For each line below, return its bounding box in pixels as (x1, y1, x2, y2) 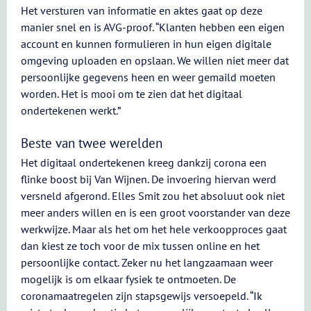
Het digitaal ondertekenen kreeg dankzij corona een (21, 155, 267, 169)
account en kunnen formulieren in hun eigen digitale (21, 37, 271, 51)
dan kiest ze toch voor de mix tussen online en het (21, 239, 260, 253)
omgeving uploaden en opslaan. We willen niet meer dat (21, 53, 289, 67)
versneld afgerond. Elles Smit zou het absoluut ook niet (21, 189, 285, 203)
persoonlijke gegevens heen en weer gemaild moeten (21, 70, 276, 84)
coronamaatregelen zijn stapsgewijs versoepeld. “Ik (21, 289, 262, 303)
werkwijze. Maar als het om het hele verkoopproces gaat (21, 222, 287, 236)
